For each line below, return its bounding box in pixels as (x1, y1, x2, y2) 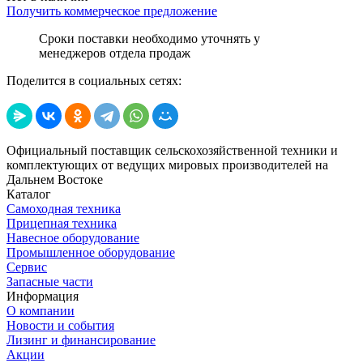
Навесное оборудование (6, 230, 139, 245)
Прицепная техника (6, 216, 117, 230)
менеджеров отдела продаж (39, 45, 190, 60)
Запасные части (6, 274, 93, 288)
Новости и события (6, 318, 114, 332)
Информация (6, 288, 79, 303)
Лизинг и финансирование (6, 332, 156, 347)
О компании (6, 303, 75, 318)
